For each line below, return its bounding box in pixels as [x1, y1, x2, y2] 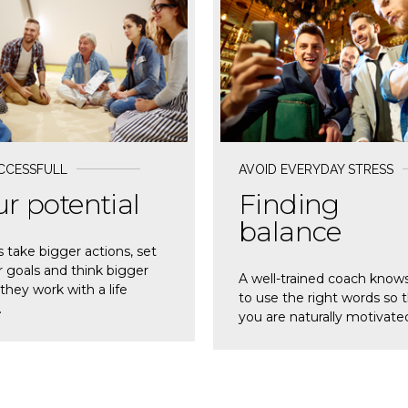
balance [239, 214, 342, 249]
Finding [239, 187, 340, 221]
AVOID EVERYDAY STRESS [239, 161, 393, 177]
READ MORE [246, 5, 319, 21]
